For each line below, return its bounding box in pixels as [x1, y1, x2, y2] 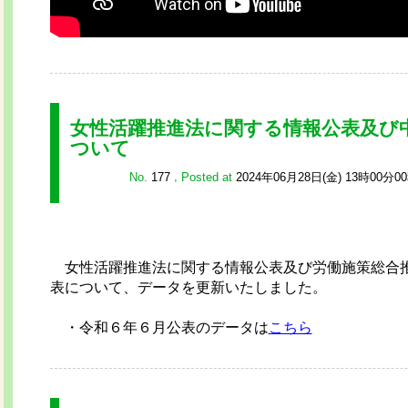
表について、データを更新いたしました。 [49, 280, 327, 296]
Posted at [180, 169, 236, 184]
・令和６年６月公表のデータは [49, 320, 269, 336]
